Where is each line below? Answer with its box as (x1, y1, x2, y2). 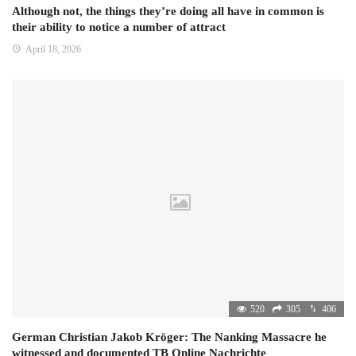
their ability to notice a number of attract (12, 20, 226, 33)
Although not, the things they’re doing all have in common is (12, 4, 324, 17)
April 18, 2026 (25, 43, 81, 55)
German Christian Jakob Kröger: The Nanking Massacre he (12, 330, 327, 343)
